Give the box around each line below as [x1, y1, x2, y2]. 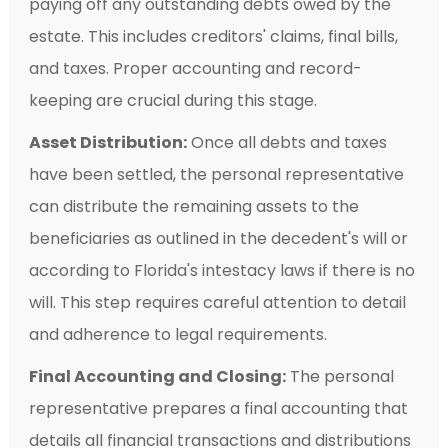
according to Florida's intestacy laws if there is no [28, 258, 415, 282]
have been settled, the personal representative [28, 162, 404, 186]
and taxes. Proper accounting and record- [28, 56, 362, 80]
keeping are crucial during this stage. [28, 88, 317, 112]
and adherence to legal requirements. [28, 322, 327, 346]
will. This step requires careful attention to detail [28, 290, 406, 314]
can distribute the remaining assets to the [28, 194, 359, 218]
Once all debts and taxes [186, 130, 387, 154]
